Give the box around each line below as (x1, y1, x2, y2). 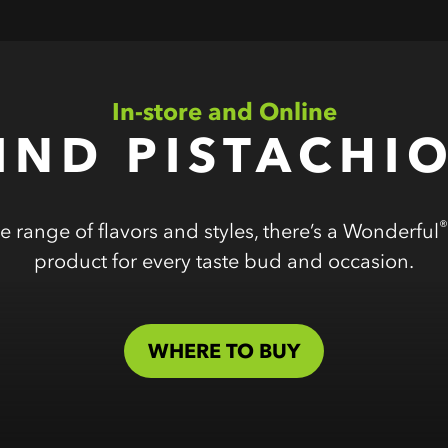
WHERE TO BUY (148, 339, 300, 363)
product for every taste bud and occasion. (34, 249, 414, 273)
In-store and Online (111, 97, 337, 126)
